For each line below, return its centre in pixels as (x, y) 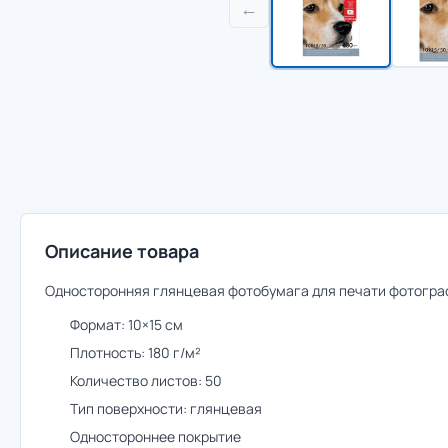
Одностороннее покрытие (155, 436)
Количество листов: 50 (146, 380)
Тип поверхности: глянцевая (166, 408)
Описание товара (122, 251)
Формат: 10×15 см (126, 324)
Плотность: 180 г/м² (135, 352)
